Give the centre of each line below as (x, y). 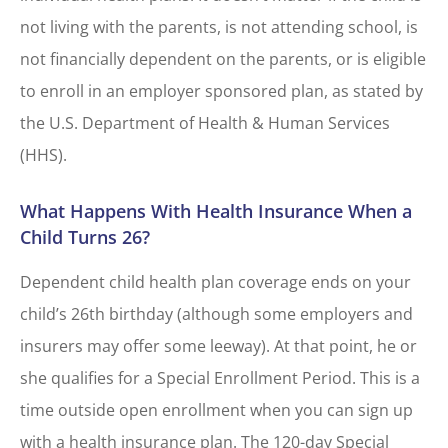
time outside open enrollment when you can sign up (216, 409)
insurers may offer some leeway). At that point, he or (218, 345)
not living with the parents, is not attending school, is (219, 27)
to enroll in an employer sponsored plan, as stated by (221, 91)
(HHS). (43, 155)
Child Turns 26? (85, 236)
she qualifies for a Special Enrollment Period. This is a (220, 377)
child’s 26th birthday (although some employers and (216, 313)
